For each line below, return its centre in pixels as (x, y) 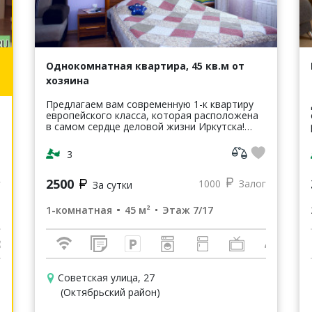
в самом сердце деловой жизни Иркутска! (145, 126)
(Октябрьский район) (110, 292)
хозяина (68, 80)
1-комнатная (79, 210)
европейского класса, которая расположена (152, 115)
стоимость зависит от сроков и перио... (140, 148)
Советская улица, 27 (106, 277)
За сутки (112, 185)
